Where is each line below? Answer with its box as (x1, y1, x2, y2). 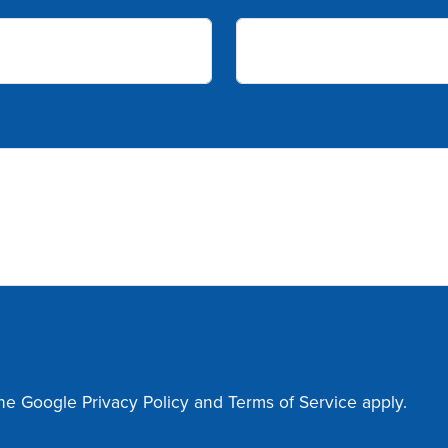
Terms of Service (228, 389, 357, 414)
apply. (357, 389, 407, 414)
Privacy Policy (82, 389, 189, 414)
